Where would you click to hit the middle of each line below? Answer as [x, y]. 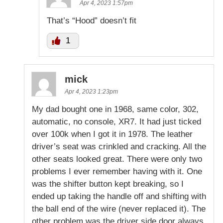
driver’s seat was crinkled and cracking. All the [119, 146]
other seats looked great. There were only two [117, 159]
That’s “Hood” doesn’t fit [92, 20]
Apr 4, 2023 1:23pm [91, 91]
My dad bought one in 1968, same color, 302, [115, 109]
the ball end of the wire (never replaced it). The [119, 209]
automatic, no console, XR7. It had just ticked [116, 121]
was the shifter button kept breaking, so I [108, 184]
